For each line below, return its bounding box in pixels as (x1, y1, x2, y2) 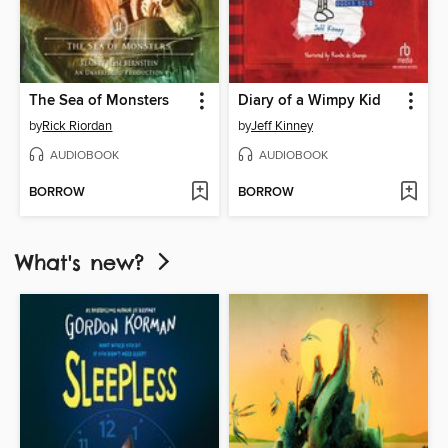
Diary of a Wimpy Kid (238, 92, 381, 111)
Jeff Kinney (251, 118, 313, 135)
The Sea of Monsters (29, 92, 170, 111)
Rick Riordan (42, 118, 113, 135)
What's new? (15, 249, 153, 277)
